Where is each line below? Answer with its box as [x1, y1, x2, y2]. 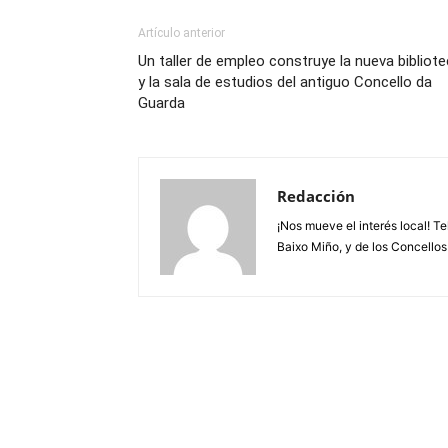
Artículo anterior [138, 26, 225, 41]
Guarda [138, 94, 185, 113]
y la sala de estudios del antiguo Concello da [138, 73, 432, 92]
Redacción [277, 186, 355, 207]
